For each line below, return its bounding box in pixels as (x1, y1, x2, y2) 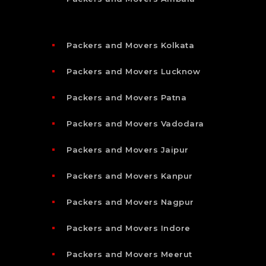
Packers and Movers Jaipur (66, 144, 189, 154)
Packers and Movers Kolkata (66, 40, 194, 50)
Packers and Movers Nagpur (66, 197, 194, 207)
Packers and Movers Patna (66, 92, 186, 102)
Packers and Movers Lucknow (66, 66, 200, 76)
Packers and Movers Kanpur (66, 170, 193, 180)
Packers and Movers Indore (66, 223, 191, 233)
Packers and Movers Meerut (66, 249, 192, 259)
